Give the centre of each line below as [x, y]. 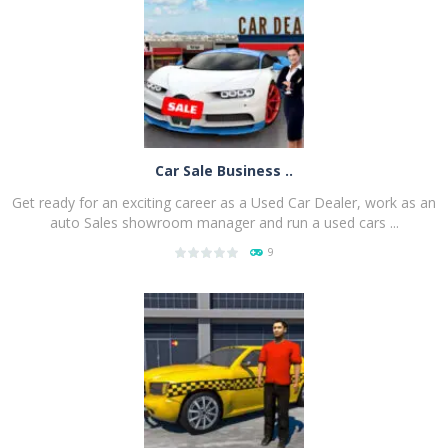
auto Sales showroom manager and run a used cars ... [224, 222]
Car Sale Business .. [224, 170]
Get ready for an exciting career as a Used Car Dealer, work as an [224, 202]
